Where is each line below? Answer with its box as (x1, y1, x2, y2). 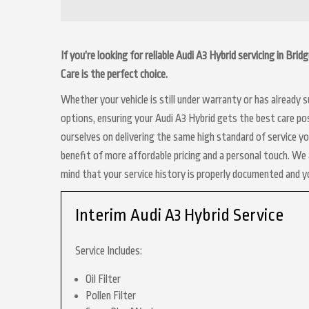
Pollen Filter (86, 290, 136, 302)
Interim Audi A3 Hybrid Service (75, 206, 283, 225)
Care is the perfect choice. (61, 68, 168, 81)
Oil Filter (86, 273, 121, 286)
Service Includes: (75, 245, 142, 257)
